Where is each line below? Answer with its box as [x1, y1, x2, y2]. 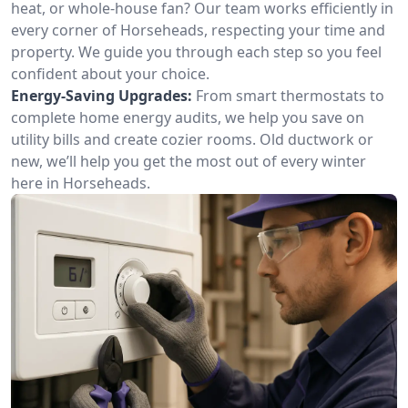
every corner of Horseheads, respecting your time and [11, 20, 385, 40]
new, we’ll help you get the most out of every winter [11, 151, 366, 171]
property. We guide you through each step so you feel [11, 42, 382, 62]
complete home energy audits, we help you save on [11, 107, 364, 127]
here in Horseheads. [11, 173, 150, 193]
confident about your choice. [11, 64, 209, 84]
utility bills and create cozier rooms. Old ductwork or [11, 129, 373, 149]
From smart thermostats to [196, 86, 384, 106]
